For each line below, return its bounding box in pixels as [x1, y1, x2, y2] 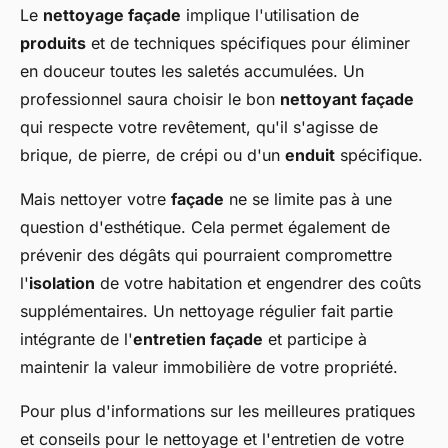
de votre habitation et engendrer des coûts [95, 273, 421, 293]
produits [20, 33, 86, 53]
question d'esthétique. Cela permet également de [20, 217, 390, 237]
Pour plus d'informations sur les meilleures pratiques [20, 401, 415, 421]
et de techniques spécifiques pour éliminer [86, 33, 410, 53]
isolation [29, 273, 95, 293]
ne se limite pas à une [224, 189, 392, 209]
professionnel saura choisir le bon [20, 89, 280, 109]
